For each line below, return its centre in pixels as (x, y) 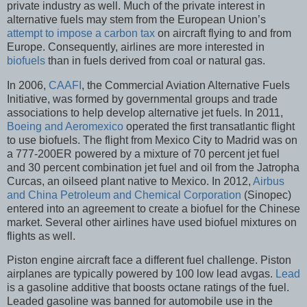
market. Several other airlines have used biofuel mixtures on (152, 222)
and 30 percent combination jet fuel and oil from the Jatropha (153, 167)
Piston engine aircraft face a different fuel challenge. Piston (149, 260)
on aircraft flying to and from (223, 33)
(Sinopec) (266, 195)
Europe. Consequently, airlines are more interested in (136, 47)
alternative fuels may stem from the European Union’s (136, 19)
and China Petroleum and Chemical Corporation (124, 195)
